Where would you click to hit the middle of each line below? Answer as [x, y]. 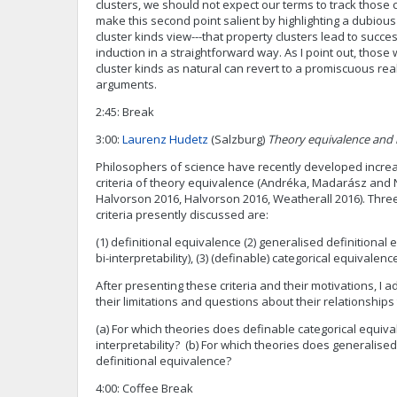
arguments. [126, 84]
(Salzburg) [238, 139]
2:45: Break [125, 112]
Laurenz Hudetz [165, 139]
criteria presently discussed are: [182, 214]
